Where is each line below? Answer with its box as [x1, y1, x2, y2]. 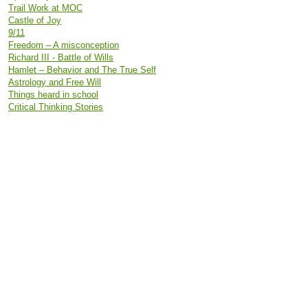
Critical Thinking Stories [8, 102, 103, 112]
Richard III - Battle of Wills [8, 52, 113, 63]
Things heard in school [8, 89, 98, 100]
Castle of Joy [8, 15, 61, 25]
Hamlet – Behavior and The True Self [8, 65, 156, 75]
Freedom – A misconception [8, 40, 119, 50]
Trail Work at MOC [8, 3, 82, 13]
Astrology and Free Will [8, 77, 101, 87]
